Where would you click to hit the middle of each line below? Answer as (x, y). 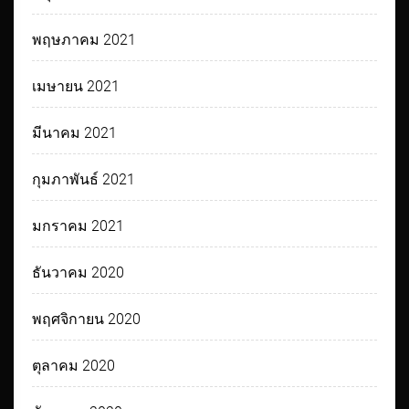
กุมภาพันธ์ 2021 (84, 180)
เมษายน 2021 (76, 87)
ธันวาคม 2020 (79, 273)
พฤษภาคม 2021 (84, 40)
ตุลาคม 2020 (74, 366)
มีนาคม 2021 (75, 133)
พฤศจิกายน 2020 (87, 320)
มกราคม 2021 (79, 226)
